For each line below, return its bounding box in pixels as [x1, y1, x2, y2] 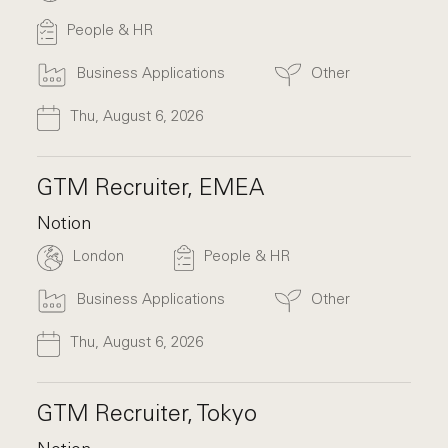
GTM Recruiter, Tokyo [37, 398, 258, 427]
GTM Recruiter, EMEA [37, 172, 265, 201]
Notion [37, 211, 92, 234]
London [73, 246, 125, 265]
